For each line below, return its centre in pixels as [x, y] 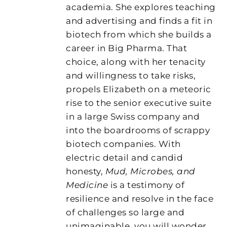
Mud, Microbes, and [150, 171]
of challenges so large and [125, 212]
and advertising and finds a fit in [139, 21]
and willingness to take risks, [131, 75]
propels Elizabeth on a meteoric [139, 89]
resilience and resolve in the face [140, 198]
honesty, [86, 171]
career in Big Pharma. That [127, 48]
